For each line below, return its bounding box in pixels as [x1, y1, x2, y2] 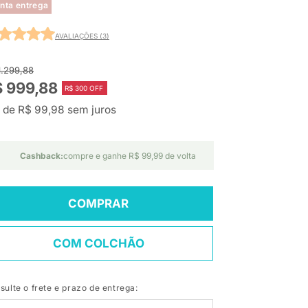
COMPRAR [68, 197, 129, 211]
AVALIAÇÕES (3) [55, 31, 109, 40]
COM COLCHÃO [52, 236, 144, 251]
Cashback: [20, 151, 63, 162]
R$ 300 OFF [65, 84, 103, 93]
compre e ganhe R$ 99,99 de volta [63, 151, 196, 162]
